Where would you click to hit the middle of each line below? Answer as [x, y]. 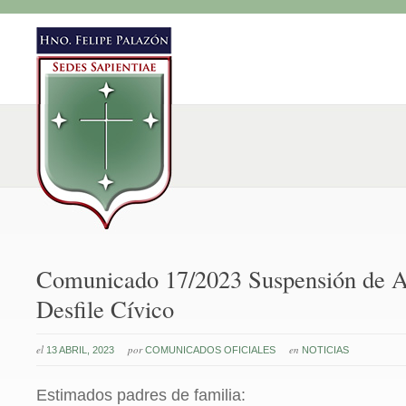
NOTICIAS [325, 350]
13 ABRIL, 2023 [80, 350]
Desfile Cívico [105, 309]
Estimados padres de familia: [141, 395]
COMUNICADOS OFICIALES [210, 350]
